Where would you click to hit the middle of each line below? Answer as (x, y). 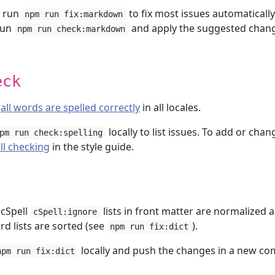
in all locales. (170, 107)
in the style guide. (92, 147)
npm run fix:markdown (74, 14)
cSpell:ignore (65, 212)
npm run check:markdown (72, 29)
